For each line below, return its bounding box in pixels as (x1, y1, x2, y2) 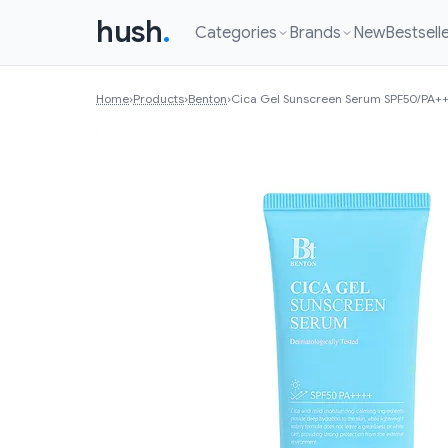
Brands (288, 22, 341, 43)
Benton (188, 91, 227, 106)
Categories (194, 22, 277, 43)
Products (133, 91, 184, 106)
